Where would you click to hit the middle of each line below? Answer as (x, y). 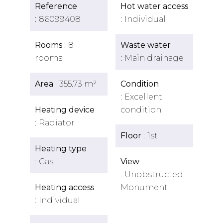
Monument (144, 187)
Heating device (65, 110)
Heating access (64, 187)
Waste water (146, 45)
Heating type (61, 149)
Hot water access (154, 6)
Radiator (57, 123)
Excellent (143, 97)
